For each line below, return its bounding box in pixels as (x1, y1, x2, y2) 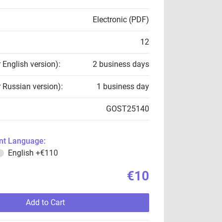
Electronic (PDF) (93, 15, 149, 24)
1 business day (97, 82, 149, 91)
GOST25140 (106, 104, 149, 113)
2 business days (93, 59, 149, 69)
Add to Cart (25, 198, 65, 207)
